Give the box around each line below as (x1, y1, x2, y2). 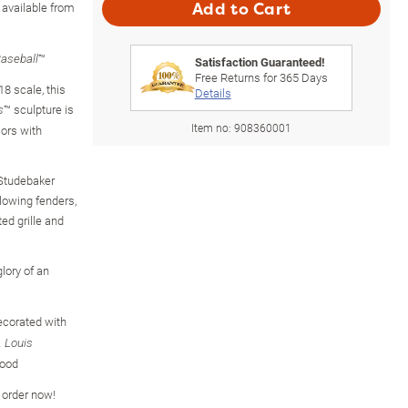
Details (194, 84, 231, 101)
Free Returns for (194, 68, 280, 86)
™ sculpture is (4, 100, 74, 117)
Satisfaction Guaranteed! (194, 53, 325, 70)
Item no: (191, 119, 234, 135)
